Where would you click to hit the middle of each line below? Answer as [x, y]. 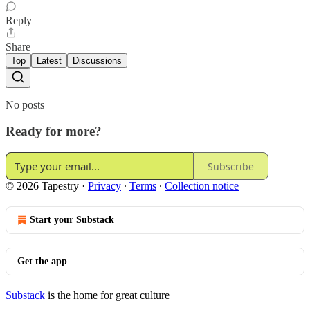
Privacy [104, 186]
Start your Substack [72, 220]
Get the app [42, 262]
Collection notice [202, 186]
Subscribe [231, 166]
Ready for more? [54, 131]
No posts [25, 104]
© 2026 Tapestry [42, 186]
